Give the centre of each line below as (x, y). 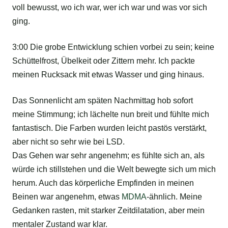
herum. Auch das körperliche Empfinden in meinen (103, 183)
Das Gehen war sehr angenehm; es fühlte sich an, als (108, 156)
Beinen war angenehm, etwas (67, 197)
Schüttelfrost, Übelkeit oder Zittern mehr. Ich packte (104, 61)
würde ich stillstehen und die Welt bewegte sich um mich (114, 169)
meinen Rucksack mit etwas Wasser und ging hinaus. (108, 75)
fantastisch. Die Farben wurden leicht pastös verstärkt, (109, 128)
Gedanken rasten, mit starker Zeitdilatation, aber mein (108, 211)
